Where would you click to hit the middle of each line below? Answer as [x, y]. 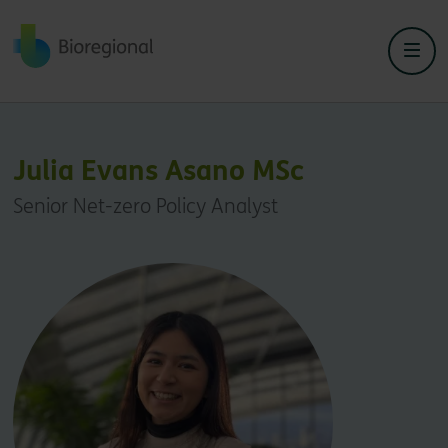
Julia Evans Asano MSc [158, 171]
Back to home [72, 38]
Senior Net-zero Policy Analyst [145, 206]
